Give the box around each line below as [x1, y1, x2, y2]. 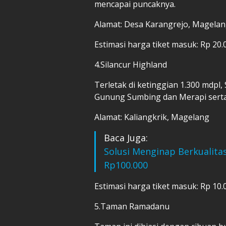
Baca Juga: [104, 131, 148, 144]
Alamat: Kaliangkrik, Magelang [94, 111, 209, 123]
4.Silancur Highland [94, 59, 167, 70]
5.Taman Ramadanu [94, 200, 169, 212]
